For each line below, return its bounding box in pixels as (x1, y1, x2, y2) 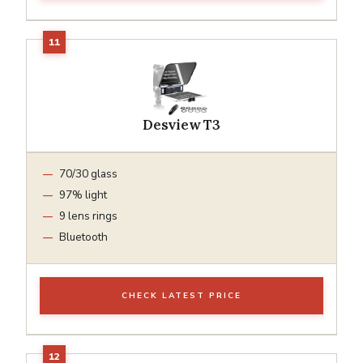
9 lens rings (59, 207, 117, 224)
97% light (59, 186, 107, 203)
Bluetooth (59, 228, 108, 245)
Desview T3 (143, 115, 220, 134)
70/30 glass (59, 165, 117, 181)
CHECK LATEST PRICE (122, 289, 241, 301)
